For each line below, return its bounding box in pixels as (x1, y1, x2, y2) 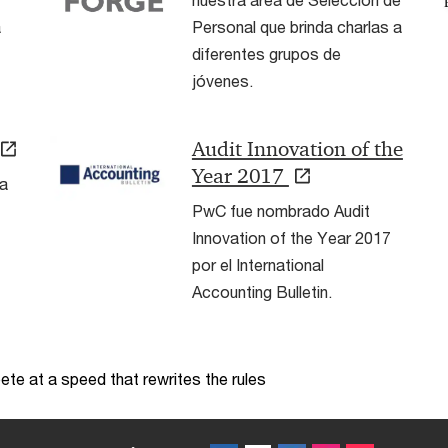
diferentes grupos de (191, 44, 341, 64)
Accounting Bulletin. (191, 281, 332, 301)
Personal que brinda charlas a (191, 17, 402, 37)
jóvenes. (191, 71, 253, 91)
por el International (191, 254, 324, 274)
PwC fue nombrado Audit (191, 200, 370, 220)
